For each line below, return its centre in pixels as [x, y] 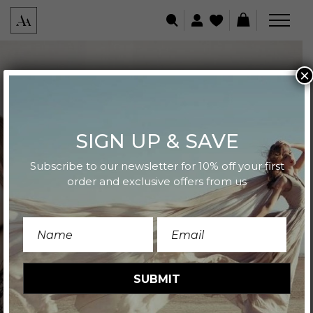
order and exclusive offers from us [157, 181]
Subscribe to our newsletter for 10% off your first [157, 166]
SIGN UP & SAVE [157, 141]
